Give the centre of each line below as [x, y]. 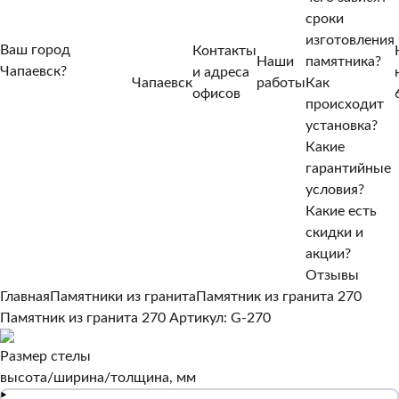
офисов [216, 94]
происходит [345, 104]
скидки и [334, 232]
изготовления [350, 40]
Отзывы [332, 275]
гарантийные [348, 168]
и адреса [221, 72]
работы [281, 83]
